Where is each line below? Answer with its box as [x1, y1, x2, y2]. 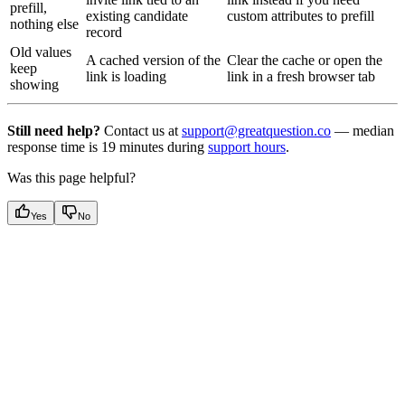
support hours [208, 139, 286, 155]
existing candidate [86, 8, 188, 24]
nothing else [10, 16, 79, 33]
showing [10, 77, 59, 93]
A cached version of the [86, 52, 221, 69]
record [86, 24, 122, 41]
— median [331, 123, 394, 139]
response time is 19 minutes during [7, 139, 208, 155]
